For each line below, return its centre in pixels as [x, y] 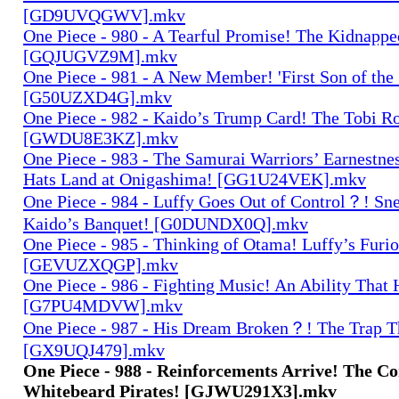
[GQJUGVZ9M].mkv [100, 56]
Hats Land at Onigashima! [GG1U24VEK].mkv [195, 179]
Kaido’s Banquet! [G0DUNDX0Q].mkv [166, 223]
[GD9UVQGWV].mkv [104, 15]
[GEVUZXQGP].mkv [101, 264]
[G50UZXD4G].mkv [98, 97]
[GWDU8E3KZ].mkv [101, 138]
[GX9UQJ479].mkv [94, 350]
